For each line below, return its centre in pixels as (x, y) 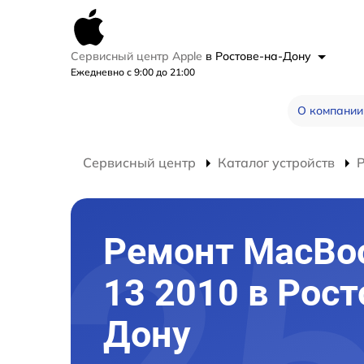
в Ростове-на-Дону (260, 56)
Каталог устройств (276, 162)
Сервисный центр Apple (138, 56)
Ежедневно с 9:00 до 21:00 (133, 72)
